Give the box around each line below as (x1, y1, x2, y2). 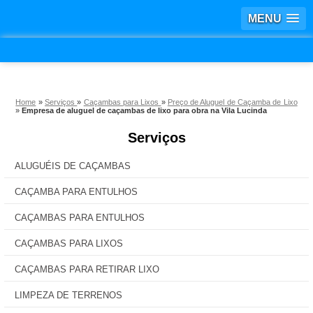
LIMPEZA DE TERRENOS (15, 290, 122, 300)
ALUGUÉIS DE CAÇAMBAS (15, 161, 131, 171)
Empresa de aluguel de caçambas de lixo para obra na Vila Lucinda (22, 106, 268, 115)
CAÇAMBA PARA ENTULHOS (15, 187, 138, 197)
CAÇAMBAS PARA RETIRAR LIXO (15, 264, 159, 275)
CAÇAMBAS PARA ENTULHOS (15, 212, 145, 223)
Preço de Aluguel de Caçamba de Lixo (167, 98, 298, 106)
